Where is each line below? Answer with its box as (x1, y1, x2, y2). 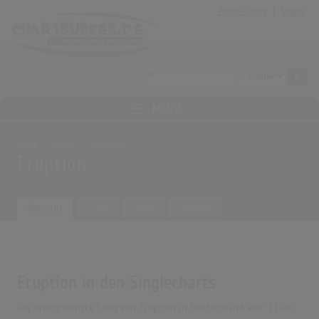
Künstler (93, 140, 125, 151)
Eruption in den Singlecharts (17, 272, 216, 293)
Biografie (179, 203, 212, 214)
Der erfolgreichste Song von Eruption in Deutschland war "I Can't (17, 301, 297, 315)
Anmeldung (218, 4, 267, 17)
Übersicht (28, 203, 63, 214)
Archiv (53, 140, 77, 151)
